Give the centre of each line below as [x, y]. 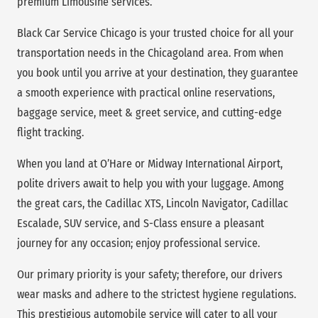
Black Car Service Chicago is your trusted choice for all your [155, 33]
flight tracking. [50, 133]
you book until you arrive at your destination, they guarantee [158, 73]
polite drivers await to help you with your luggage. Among [150, 184]
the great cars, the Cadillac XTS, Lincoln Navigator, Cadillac [153, 204]
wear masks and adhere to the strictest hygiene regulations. [157, 295]
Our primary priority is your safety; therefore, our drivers [150, 275]
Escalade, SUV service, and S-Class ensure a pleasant [141, 224]
